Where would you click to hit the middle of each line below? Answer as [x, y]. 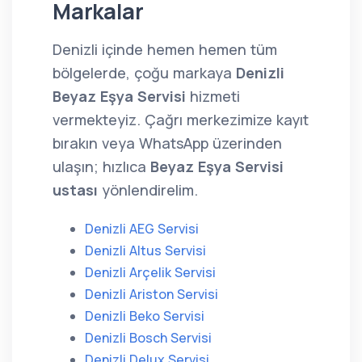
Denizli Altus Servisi [145, 250]
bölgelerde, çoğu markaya [144, 73]
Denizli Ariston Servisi [152, 294]
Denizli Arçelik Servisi [150, 272]
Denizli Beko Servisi [145, 316]
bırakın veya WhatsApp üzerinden [167, 143]
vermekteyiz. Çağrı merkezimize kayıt [181, 120]
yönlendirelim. [148, 190]
